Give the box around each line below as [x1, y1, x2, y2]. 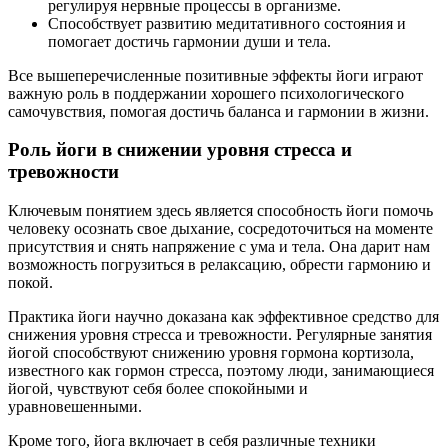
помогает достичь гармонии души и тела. [48, 32, 331, 50]
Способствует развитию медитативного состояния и [48, 14, 406, 32]
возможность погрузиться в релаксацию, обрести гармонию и [8, 256, 431, 274]
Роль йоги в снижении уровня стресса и [8, 139, 352, 161]
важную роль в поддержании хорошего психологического [8, 84, 404, 102]
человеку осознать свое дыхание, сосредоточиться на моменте [8, 220, 433, 238]
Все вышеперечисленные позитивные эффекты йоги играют [8, 66, 423, 84]
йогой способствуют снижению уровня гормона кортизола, [8, 344, 414, 362]
